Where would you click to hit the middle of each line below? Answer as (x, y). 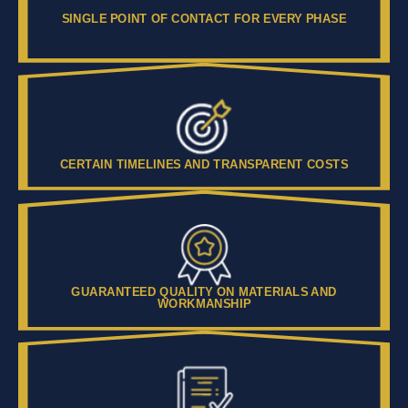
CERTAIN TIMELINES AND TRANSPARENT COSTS (204, 163)
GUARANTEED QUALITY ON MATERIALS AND (204, 291)
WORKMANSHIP (204, 303)
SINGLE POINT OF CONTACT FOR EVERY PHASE (204, 18)
